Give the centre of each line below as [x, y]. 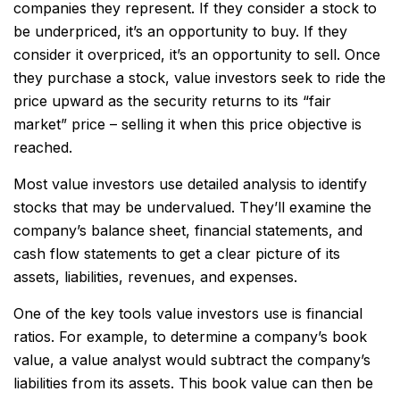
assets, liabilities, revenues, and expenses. [155, 277]
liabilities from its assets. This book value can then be [193, 383]
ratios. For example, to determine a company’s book [190, 337]
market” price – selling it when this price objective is [187, 124]
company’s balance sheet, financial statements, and [188, 230]
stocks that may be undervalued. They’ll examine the [192, 207]
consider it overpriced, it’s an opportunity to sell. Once [197, 54]
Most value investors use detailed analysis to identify [190, 184]
